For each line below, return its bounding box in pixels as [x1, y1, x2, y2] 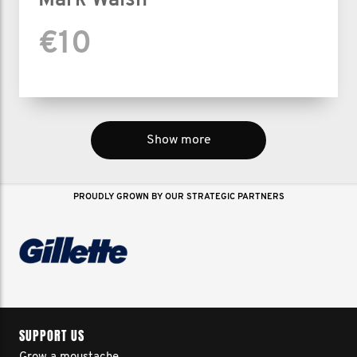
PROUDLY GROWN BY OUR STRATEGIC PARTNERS [73, 193, 284, 202]
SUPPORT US [19, 327, 84, 345]
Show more [146, 134, 211, 147]
